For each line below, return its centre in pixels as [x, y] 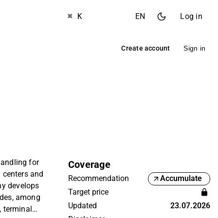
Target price [88, 192]
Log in [191, 16]
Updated [82, 205]
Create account [146, 48]
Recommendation [99, 179]
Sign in [194, 48]
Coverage [89, 164]
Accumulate [181, 179]
